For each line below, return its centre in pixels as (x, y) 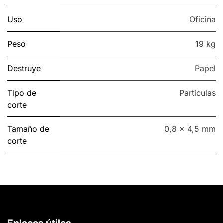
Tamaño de (28, 129)
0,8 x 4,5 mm (190, 129)
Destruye (24, 68)
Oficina (202, 20)
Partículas (197, 93)
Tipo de (22, 93)
